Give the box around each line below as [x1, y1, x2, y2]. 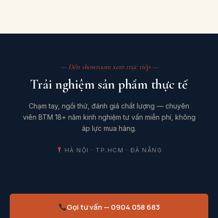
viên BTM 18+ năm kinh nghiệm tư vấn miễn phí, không [22, 112, 196, 121]
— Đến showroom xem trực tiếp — [60, 62, 158, 71]
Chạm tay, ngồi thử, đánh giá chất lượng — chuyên [29, 101, 189, 110]
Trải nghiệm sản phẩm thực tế [30, 75, 188, 92]
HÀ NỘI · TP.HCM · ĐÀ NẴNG [62, 146, 163, 154]
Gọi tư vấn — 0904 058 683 [66, 201, 160, 212]
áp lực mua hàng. [82, 124, 136, 132]
